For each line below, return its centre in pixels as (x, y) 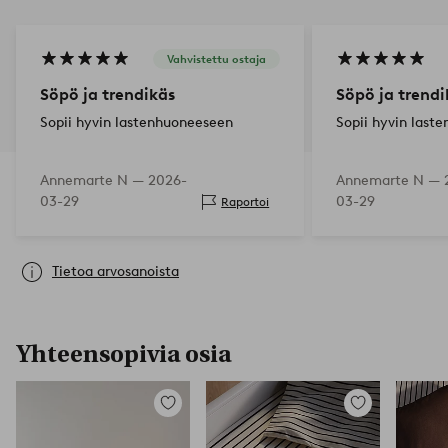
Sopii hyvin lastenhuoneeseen (136, 122)
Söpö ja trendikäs (107, 94)
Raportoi (245, 202)
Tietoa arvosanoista (115, 271)
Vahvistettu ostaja (216, 59)
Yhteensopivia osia (123, 353)
